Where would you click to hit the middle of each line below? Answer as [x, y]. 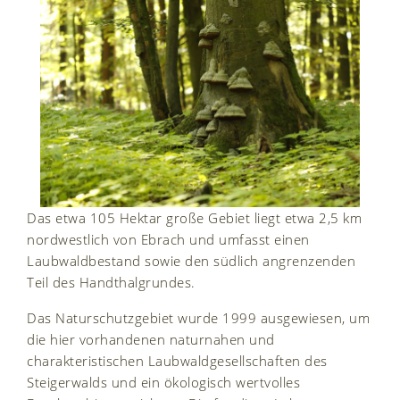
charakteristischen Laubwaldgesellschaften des [177, 360]
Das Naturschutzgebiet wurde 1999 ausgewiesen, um [198, 317]
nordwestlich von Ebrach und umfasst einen [168, 239]
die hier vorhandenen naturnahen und [151, 339]
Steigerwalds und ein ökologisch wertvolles [163, 382]
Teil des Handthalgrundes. [111, 282]
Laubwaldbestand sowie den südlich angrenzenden [191, 260]
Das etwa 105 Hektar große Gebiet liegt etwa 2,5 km [194, 217]
